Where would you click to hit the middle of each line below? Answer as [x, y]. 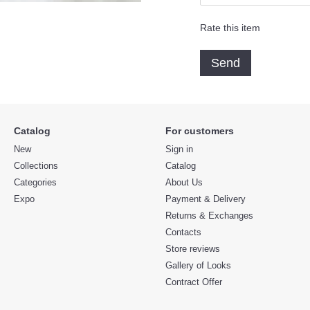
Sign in [179, 149]
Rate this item [230, 28]
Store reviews [193, 249]
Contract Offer [194, 282]
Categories [35, 182]
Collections [36, 166]
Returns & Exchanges [209, 216]
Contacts [183, 232]
